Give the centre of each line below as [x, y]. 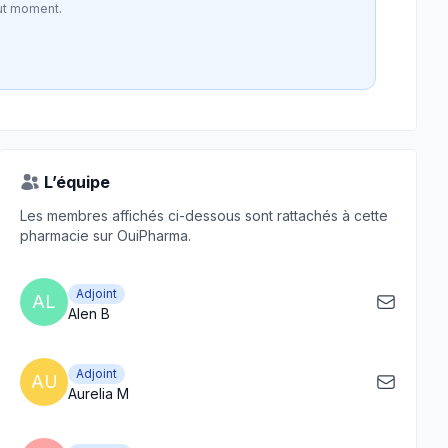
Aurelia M [98, 393]
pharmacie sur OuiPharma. [105, 235]
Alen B [89, 313]
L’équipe [77, 182]
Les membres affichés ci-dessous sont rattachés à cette [204, 215]
